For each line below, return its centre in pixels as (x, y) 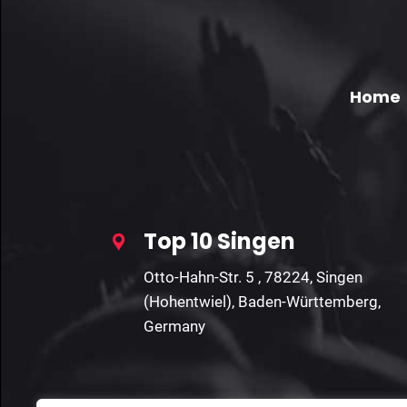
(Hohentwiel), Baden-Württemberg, (262, 302)
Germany (174, 327)
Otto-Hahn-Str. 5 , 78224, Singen (253, 278)
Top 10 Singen (219, 242)
